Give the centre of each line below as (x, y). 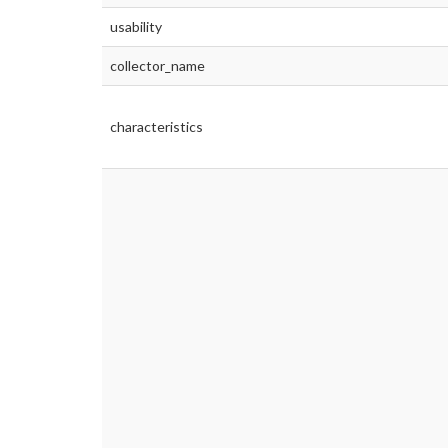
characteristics (156, 127)
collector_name (157, 66)
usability (136, 27)
